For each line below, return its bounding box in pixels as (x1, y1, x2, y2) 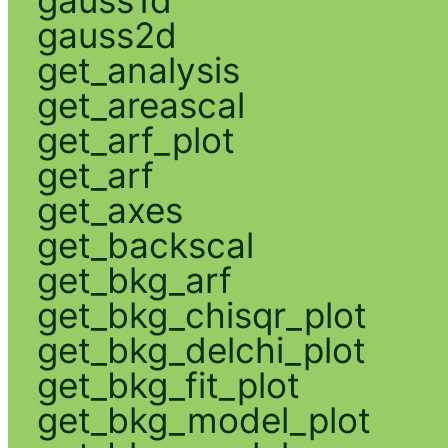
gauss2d (36, 13, 177, 56)
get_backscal (36, 223, 254, 266)
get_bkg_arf (36, 258, 232, 301)
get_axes (36, 188, 183, 231)
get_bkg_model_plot (36, 398, 371, 441)
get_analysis (36, 48, 240, 91)
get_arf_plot (36, 118, 235, 161)
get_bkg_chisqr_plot (36, 293, 367, 336)
